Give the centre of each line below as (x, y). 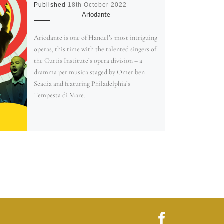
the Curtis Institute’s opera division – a (88, 61)
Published (51, 5)
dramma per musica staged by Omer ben (89, 72)
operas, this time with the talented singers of (95, 49)
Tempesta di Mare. (59, 95)
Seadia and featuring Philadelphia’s (82, 84)
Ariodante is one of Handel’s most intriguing (95, 38)
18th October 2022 (97, 5)
